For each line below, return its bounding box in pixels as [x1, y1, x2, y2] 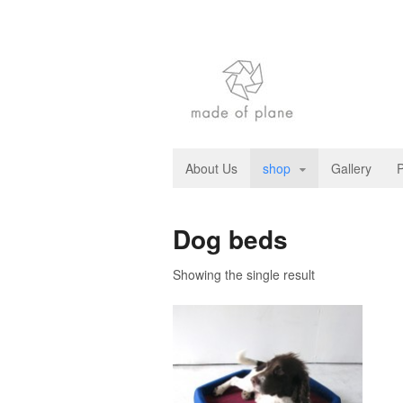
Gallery [330, 159, 372, 177]
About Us [185, 159, 237, 177]
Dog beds [173, 220, 288, 257]
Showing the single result [173, 265, 315, 283]
